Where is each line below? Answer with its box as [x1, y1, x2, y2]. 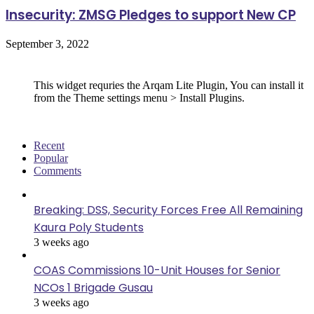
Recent [34, 139, 64, 152]
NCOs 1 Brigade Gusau [34, 280, 153, 296]
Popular [34, 152, 68, 165]
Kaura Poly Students [34, 219, 144, 236]
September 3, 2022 [6, 38, 89, 50]
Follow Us [6, 51, 57, 68]
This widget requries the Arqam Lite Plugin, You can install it [34, 79, 303, 92]
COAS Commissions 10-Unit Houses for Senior [34, 262, 280, 279]
